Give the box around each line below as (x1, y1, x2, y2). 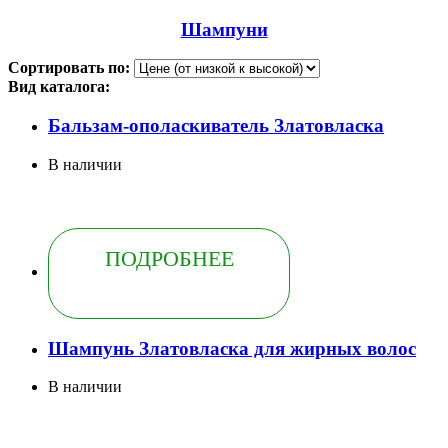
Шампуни (180, 18, 268, 40)
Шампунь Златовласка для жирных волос (48, 337, 416, 359)
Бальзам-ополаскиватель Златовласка (48, 115, 384, 137)
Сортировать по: (8, 59, 130, 77)
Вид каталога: (8, 78, 110, 96)
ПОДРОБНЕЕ (104, 245, 234, 271)
